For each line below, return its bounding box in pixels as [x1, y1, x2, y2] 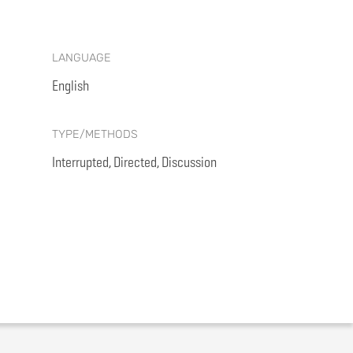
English [52, 76, 89, 95]
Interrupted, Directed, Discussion [52, 153, 217, 171]
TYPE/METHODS [52, 128, 138, 141]
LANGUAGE [52, 51, 111, 65]
